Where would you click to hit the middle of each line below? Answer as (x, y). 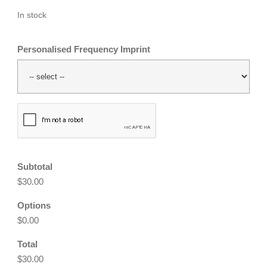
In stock (32, 15)
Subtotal (35, 167)
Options (34, 206)
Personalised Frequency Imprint (84, 49)
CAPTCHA (39, 109)
